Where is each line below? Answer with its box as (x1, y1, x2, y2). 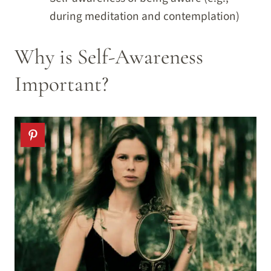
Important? (15, 70, 109, 97)
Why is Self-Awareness (15, 43, 203, 70)
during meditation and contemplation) (49, 7, 240, 25)
